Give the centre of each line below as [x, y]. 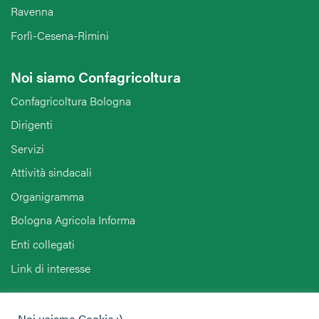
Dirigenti [32, 125]
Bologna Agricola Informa [73, 220]
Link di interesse [51, 268]
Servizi [27, 148]
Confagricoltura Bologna [71, 100]
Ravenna [32, 11]
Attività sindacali [51, 172]
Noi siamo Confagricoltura [96, 76]
